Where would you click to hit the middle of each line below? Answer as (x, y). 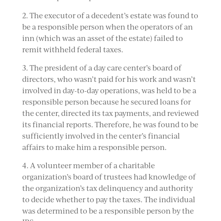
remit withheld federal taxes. (73, 50)
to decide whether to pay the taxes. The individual (109, 200)
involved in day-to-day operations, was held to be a (109, 91)
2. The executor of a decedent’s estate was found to (110, 16)
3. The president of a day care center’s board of (102, 68)
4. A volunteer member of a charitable (88, 166)
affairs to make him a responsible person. (94, 147)
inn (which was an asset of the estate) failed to (102, 38)
